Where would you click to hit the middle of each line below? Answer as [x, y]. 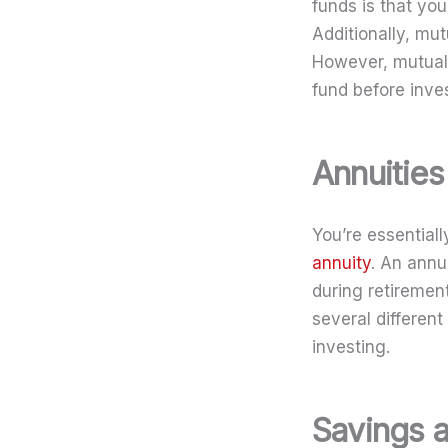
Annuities [378, 173]
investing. [351, 347]
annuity [341, 263]
